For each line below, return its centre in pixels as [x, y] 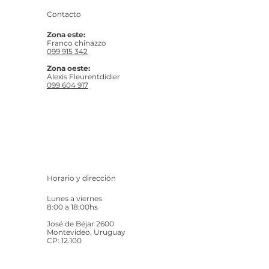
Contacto [64, 14]
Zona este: [66, 34]
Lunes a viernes [75, 198]
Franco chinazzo [76, 43]
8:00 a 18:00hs [72, 207]
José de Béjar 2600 [80, 223]
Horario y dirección [81, 178]
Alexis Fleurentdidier [83, 76]
